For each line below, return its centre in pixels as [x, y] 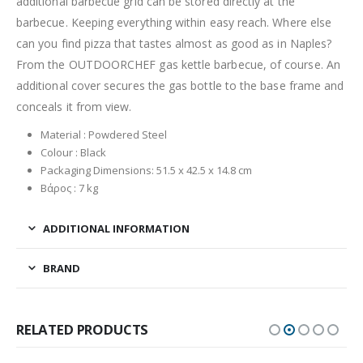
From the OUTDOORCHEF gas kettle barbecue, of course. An [178, 65]
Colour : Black [73, 153]
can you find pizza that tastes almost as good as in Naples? [174, 44]
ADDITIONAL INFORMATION [116, 229]
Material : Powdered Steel [103, 135]
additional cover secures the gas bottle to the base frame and [180, 86]
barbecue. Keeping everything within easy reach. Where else [174, 23]
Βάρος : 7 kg [69, 188]
